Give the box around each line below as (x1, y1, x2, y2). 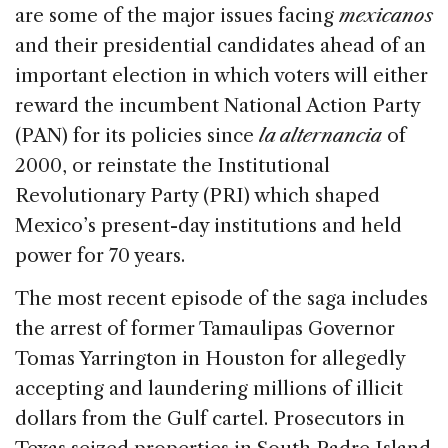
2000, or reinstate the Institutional (15, 153, 330, 177)
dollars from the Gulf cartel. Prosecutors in (15, 406, 405, 430)
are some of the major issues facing (15, 3, 339, 27)
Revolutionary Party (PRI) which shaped (15, 183, 380, 207)
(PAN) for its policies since (15, 123, 254, 147)
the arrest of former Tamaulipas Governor (15, 316, 395, 340)
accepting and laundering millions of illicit (15, 376, 403, 400)
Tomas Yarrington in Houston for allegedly (15, 346, 405, 370)
